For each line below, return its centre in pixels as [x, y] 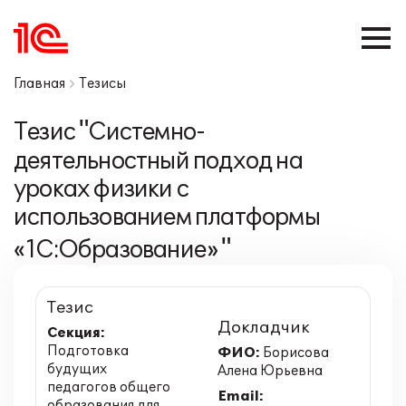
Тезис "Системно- [110, 132]
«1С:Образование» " [122, 250]
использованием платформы [167, 217]
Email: [241, 396]
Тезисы [102, 84]
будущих [77, 369]
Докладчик [264, 328]
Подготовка [88, 351]
